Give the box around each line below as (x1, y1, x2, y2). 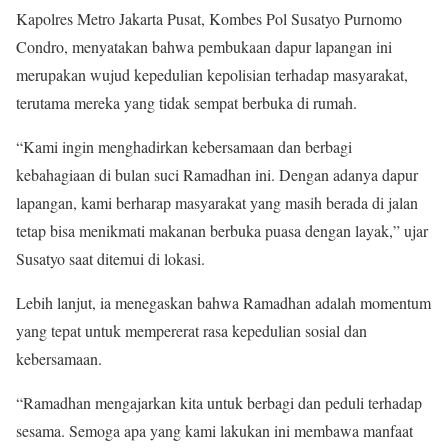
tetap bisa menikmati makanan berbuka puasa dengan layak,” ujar (16, 219, 428, 241)
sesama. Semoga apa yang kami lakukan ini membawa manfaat (16, 419, 413, 441)
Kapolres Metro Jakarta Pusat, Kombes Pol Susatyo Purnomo (16, 7, 402, 29)
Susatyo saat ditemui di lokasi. (16, 247, 205, 269)
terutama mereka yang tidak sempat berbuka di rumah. (16, 91, 357, 113)
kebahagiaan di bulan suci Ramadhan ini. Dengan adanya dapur (16, 163, 418, 185)
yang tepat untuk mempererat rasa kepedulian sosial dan (16, 319, 367, 341)
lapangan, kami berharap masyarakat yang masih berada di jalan (16, 191, 418, 213)
